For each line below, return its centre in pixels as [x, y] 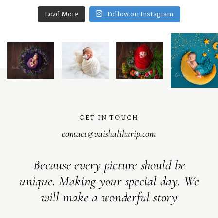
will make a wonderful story [109, 197]
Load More [61, 14]
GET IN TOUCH [109, 118]
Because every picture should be [109, 165]
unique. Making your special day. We [109, 181]
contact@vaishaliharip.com [109, 134]
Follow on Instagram [140, 14]
